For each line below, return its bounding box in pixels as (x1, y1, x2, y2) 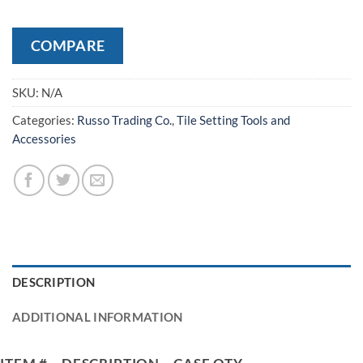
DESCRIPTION (12, 275, 96, 290)
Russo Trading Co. (77, 113, 172, 128)
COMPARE (30, 36, 105, 54)
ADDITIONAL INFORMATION (12, 310, 183, 325)
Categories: (12, 113, 77, 128)
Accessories (12, 131, 76, 147)
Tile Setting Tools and (177, 113, 290, 128)
